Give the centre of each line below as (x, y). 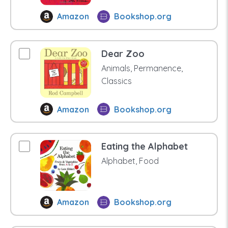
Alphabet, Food (130, 161)
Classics (116, 81)
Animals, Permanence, (142, 68)
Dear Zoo (123, 53)
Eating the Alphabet (144, 147)
